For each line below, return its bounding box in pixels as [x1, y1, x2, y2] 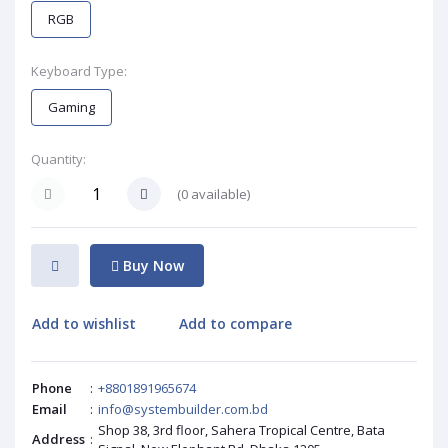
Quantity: [31, 150, 86, 169]
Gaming [48, 98, 95, 117]
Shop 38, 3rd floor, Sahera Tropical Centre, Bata [98, 420, 385, 439]
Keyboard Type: [31, 62, 127, 81]
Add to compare [179, 314, 293, 334]
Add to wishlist [32, 314, 136, 334]
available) [188, 184, 250, 203]
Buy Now [118, 255, 184, 275]
